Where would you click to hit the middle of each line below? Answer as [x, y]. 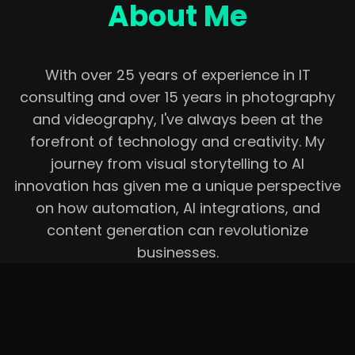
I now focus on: [84, 315]
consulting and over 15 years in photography [177, 97]
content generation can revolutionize [177, 231]
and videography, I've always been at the [177, 120]
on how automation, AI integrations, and [177, 208]
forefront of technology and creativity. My [177, 142]
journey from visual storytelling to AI [177, 164]
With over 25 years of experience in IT [177, 75]
